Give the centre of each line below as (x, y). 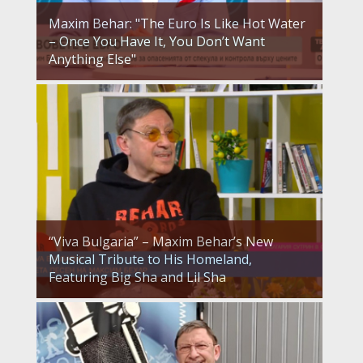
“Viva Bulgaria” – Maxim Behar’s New (161, 242)
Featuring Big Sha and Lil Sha (137, 278)
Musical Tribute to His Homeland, (150, 260)
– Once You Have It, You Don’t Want (157, 41)
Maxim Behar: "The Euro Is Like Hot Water (177, 23)
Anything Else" (92, 59)
